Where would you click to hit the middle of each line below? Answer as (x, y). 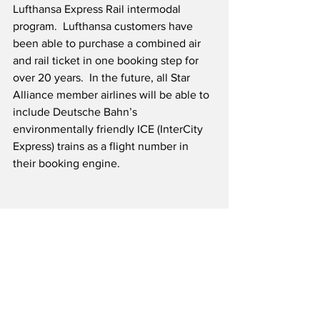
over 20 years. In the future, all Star (103, 78)
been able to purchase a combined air (108, 44)
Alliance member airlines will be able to (112, 95)
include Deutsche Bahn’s (76, 112)
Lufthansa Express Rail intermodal (98, 9)
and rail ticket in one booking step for (107, 61)
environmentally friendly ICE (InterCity (109, 129)
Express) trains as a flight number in (102, 146)
